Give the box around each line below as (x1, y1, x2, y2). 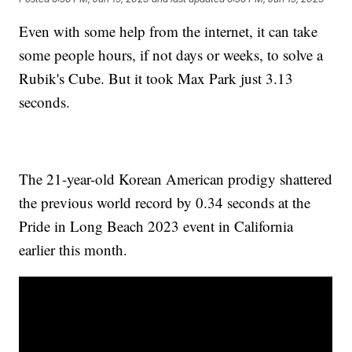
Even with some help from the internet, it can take (19, 21, 318, 42)
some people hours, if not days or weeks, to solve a (19, 45, 324, 65)
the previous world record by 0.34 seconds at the (19, 192, 311, 213)
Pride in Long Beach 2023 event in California (19, 216, 294, 236)
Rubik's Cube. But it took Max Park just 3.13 (19, 68, 294, 89)
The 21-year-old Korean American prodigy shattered (19, 169, 333, 189)
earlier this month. (19, 240, 128, 260)
